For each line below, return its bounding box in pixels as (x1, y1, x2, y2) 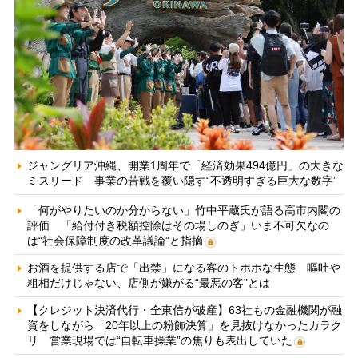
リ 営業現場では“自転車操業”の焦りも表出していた (26, 333, 292, 347)
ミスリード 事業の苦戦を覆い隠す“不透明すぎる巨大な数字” (26, 173, 337, 187)
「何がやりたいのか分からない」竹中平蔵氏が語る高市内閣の (26, 203, 340, 217)
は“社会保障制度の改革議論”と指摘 (26, 233, 203, 247)
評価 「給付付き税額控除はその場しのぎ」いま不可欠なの (26, 218, 329, 232)
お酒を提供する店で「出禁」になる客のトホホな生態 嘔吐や (26, 261, 340, 274)
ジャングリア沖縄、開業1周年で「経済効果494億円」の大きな (26, 158, 344, 172)
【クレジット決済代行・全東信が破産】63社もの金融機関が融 (26, 303, 342, 316)
